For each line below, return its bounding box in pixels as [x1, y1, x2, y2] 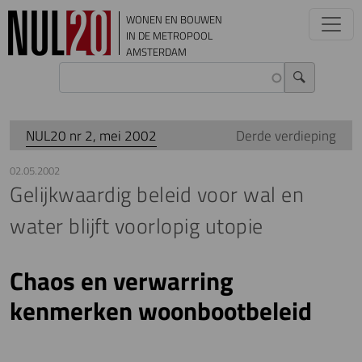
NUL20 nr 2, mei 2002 [26, 125, 157, 146]
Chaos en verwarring [10, 262, 234, 301]
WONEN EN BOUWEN [126, 11, 222, 27]
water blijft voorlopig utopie [10, 210, 263, 242]
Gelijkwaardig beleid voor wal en [10, 179, 305, 211]
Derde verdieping [236, 125, 336, 146]
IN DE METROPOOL [126, 27, 213, 44]
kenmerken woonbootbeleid [10, 292, 312, 330]
